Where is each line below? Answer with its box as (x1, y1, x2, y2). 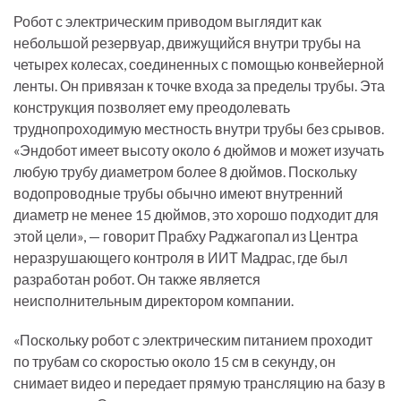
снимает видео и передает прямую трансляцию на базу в (13, 374, 386, 391)
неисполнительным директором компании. (13, 292, 294, 309)
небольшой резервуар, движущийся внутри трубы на (13, 34, 361, 51)
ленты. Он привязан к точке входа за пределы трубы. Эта (13, 77, 385, 94)
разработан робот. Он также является (13, 270, 260, 287)
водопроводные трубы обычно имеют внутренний (13, 184, 343, 201)
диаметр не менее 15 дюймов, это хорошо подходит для (13, 206, 379, 223)
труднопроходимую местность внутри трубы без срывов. (13, 120, 384, 137)
